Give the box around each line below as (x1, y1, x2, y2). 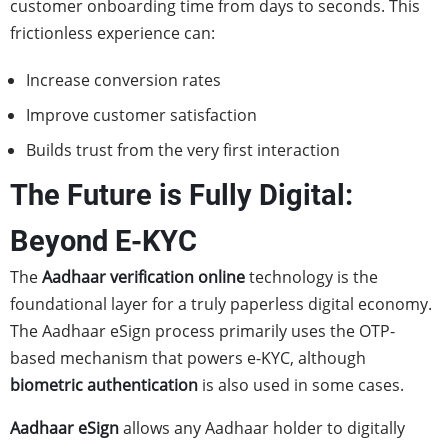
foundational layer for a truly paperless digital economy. (10, 293, 432, 315)
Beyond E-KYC (10, 224, 197, 258)
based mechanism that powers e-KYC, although (10, 347, 366, 369)
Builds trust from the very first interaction (26, 139, 340, 161)
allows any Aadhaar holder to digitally (119, 417, 405, 439)
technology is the (245, 266, 378, 288)
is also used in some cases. (198, 374, 404, 396)
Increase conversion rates (26, 69, 221, 91)
